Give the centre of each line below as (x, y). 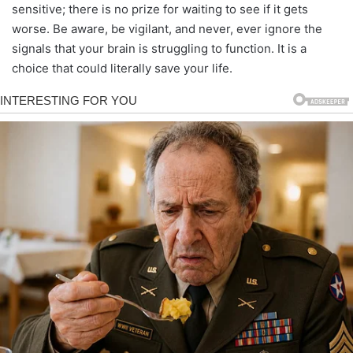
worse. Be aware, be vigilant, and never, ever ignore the (167, 28)
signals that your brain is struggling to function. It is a (159, 48)
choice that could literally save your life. (122, 68)
